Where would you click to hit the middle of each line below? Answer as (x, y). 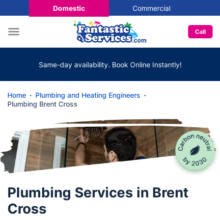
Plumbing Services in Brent (98, 192)
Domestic (69, 8)
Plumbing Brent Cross (42, 104)
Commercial (151, 8)
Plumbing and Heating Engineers (88, 95)
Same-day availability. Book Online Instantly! (110, 64)
